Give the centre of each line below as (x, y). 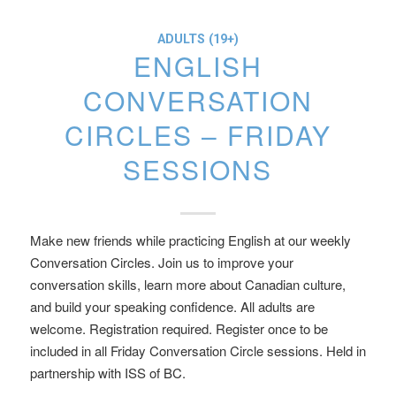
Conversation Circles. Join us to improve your (161, 262)
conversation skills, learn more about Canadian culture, (187, 284)
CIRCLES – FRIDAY (198, 135)
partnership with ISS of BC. (107, 373)
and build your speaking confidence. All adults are (172, 306)
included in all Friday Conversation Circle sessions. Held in (198, 350)
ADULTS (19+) (198, 39)
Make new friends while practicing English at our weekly (190, 240)
